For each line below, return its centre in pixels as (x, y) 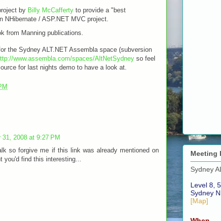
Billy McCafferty (50, 10)
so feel (145, 59)
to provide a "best (99, 10)
